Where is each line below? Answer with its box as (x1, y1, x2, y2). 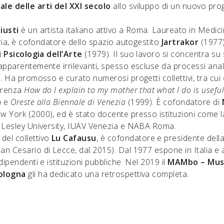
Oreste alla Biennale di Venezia (10, 96, 126, 107)
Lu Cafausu (51, 132, 96, 143)
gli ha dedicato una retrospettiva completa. (28, 168, 189, 179)
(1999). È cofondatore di (127, 96, 220, 107)
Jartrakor (161, 36, 199, 47)
